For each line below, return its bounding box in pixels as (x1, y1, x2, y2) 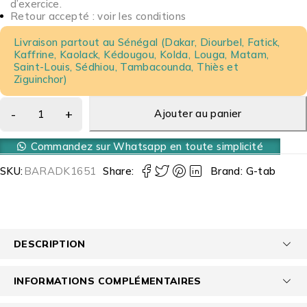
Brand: (210, 164, 246, 177)
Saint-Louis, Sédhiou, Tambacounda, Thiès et (14, 60, 239, 73)
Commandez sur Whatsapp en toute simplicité (31, 139, 263, 153)
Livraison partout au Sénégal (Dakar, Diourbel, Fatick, (14, 35, 280, 49)
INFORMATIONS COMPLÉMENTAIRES (14, 274, 201, 286)
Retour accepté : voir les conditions (10, 9, 186, 23)
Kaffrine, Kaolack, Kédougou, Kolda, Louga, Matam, (14, 47, 269, 61)
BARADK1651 (23, 164, 97, 177)
